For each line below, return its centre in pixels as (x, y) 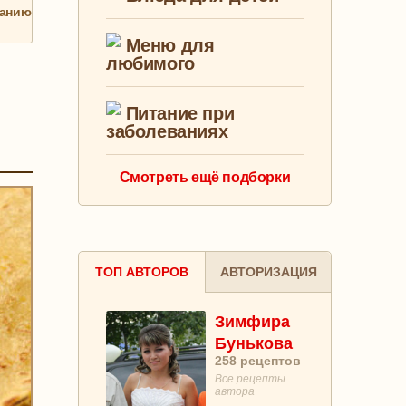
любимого (150, 64)
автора (235, 392)
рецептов (269, 361)
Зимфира (252, 322)
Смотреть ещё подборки (205, 178)
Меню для (168, 46)
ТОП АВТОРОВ (142, 272)
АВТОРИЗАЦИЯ (268, 272)
